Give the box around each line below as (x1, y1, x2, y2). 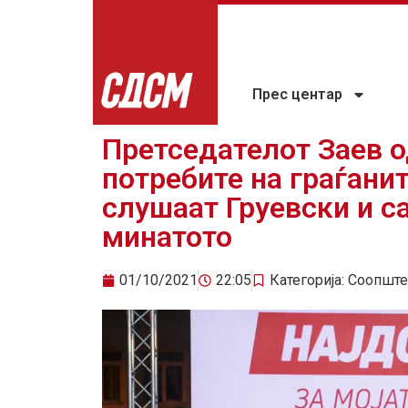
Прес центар (252, 86, 343, 104)
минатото (102, 219, 232, 255)
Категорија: (270, 271, 348, 290)
